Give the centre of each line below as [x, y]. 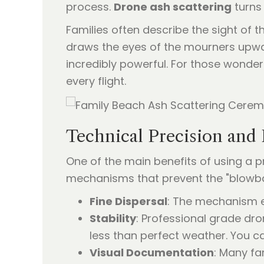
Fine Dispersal [128, 201]
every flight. [96, 81]
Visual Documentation [152, 252]
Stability [113, 218]
